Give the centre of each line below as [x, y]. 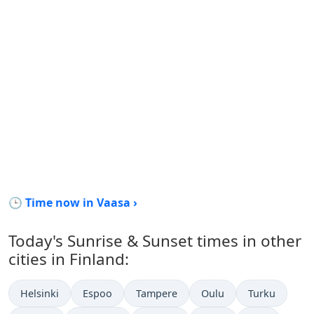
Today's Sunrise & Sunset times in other [155, 241]
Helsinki [40, 293]
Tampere [157, 293]
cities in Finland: [69, 259]
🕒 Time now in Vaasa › [73, 203]
